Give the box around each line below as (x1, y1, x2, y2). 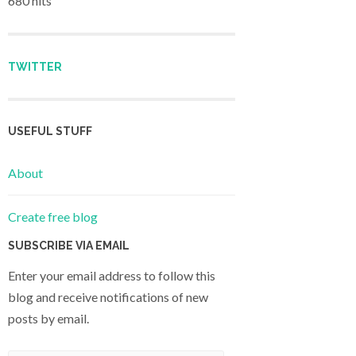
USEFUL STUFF (8, 124, 92, 137)
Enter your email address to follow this (8, 268, 215, 284)
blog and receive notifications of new (8, 289, 208, 305)
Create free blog (8, 209, 98, 225)
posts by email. (8, 311, 89, 327)
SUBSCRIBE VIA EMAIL (8, 239, 130, 253)
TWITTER (8, 60, 62, 73)
